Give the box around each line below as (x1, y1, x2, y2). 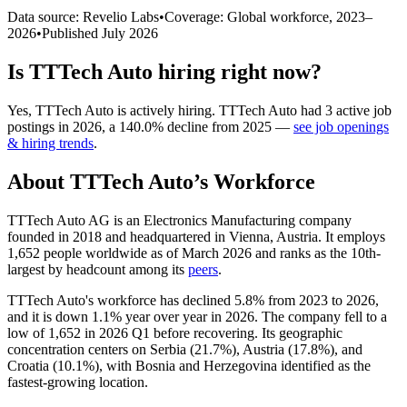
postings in (7, 118, 73, 134)
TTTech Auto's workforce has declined (7, 292, 234, 308)
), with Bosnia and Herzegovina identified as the (94, 357, 371, 373)
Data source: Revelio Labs (7, 8, 159, 25)
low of (7, 324, 48, 341)
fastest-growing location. (7, 373, 148, 390)
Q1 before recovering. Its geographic (128, 324, 342, 341)
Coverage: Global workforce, (164, 8, 336, 25)
